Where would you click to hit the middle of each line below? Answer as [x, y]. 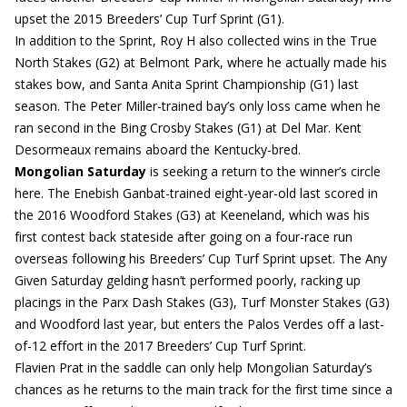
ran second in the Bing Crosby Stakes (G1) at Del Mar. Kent [188, 128]
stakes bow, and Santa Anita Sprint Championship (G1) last [187, 84]
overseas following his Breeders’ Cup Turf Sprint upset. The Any [201, 258]
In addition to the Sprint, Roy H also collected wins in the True [196, 40]
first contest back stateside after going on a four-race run [184, 237]
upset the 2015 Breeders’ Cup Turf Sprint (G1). [149, 19]
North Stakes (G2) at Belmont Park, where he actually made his [201, 62]
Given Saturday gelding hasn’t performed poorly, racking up [188, 280]
